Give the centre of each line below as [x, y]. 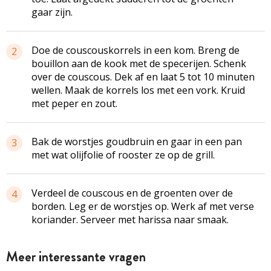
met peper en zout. [74, 103]
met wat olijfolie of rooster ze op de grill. [123, 155]
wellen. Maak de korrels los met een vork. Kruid [138, 90]
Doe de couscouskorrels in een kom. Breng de [135, 50]
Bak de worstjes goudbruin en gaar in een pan [137, 141]
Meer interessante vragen [76, 256]
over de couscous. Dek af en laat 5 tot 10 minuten [143, 77]
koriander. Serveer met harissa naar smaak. [130, 219]
